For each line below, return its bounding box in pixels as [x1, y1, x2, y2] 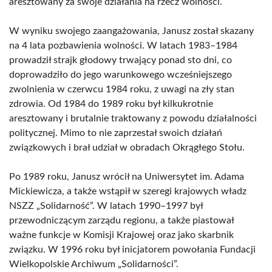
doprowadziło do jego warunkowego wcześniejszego [9, 70, 232, 80]
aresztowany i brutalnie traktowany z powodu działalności [9, 114, 257, 123]
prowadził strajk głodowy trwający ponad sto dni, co [9, 55, 232, 65]
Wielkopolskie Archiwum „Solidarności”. [9, 259, 178, 269]
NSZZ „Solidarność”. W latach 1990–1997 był [9, 201, 203, 211]
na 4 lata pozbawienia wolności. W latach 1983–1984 [9, 41, 237, 50]
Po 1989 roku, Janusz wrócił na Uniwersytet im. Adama [9, 172, 244, 182]
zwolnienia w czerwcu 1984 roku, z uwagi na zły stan [9, 84, 234, 94]
